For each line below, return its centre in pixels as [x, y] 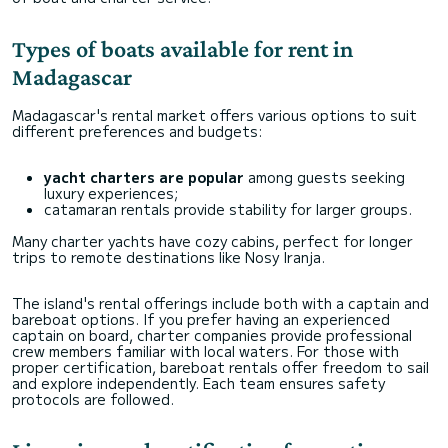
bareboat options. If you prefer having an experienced [201, 319]
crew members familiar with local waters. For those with [205, 351]
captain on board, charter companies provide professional [212, 335]
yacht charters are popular [144, 177]
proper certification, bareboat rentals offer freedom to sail [220, 367]
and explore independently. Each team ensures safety [198, 383]
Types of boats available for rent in [182, 49]
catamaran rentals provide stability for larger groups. [228, 209]
